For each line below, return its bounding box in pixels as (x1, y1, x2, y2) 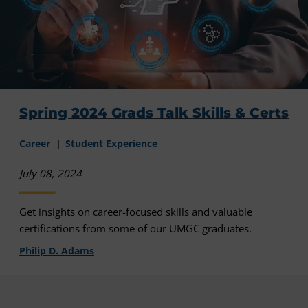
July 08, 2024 (19, 166, 82, 181)
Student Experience (65, 137, 157, 151)
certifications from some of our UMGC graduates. (19, 221, 252, 236)
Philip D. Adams (19, 244, 94, 258)
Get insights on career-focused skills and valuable (19, 205, 252, 219)
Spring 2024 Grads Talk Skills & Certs (19, 104, 289, 121)
